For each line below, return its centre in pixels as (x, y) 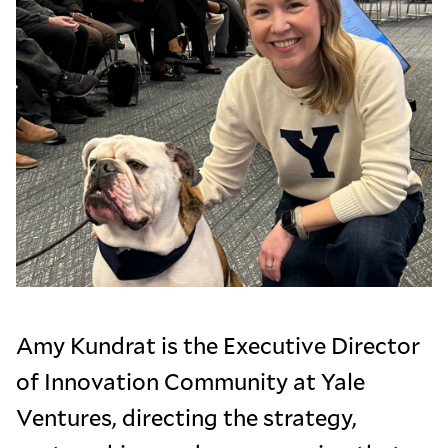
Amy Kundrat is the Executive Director (218, 344)
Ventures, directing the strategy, (186, 416)
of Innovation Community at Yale (190, 380)
